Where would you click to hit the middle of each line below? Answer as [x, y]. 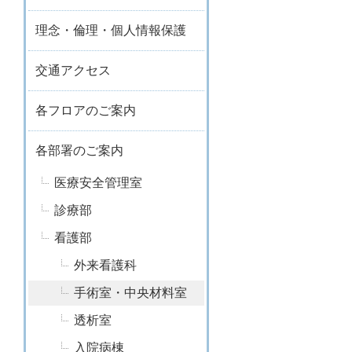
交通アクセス [73, 70]
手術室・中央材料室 [130, 293]
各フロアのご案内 [86, 110]
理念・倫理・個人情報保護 [111, 30]
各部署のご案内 [79, 150]
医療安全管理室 [98, 183]
